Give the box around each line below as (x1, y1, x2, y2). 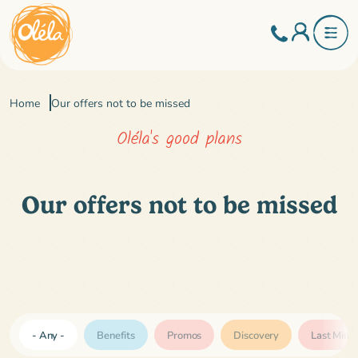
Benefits (97, 327, 136, 342)
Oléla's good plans (116, 125, 242, 152)
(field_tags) (10, 328, 94, 346)
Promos (167, 327, 202, 342)
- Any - (32, 327, 66, 342)
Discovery (233, 327, 280, 342)
